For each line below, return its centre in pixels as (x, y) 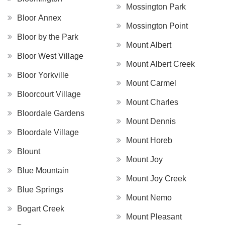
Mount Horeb (149, 140)
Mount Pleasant (154, 216)
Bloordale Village (48, 132)
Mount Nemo (149, 197)
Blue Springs (40, 189)
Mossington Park (156, 7)
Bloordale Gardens (51, 113)
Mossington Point (157, 26)
